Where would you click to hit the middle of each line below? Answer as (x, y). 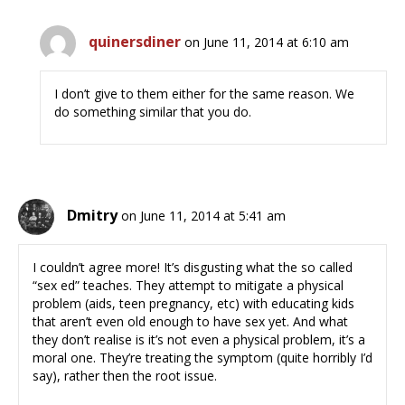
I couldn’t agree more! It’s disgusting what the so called (193, 268)
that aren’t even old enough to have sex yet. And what (190, 322)
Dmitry (92, 216)
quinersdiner (135, 42)
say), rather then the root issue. (125, 376)
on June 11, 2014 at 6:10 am (267, 42)
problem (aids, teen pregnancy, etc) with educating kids (193, 304)
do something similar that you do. (153, 112)
